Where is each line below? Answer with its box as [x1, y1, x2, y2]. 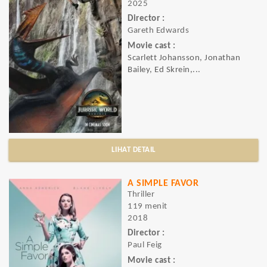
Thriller [128, 190, 154, 199]
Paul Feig [128, 241, 162, 250]
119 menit [128, 202, 167, 211]
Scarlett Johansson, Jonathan [128, 53, 240, 63]
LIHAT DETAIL [111, 146, 156, 154]
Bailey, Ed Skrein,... [128, 65, 201, 74]
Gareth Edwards [128, 26, 189, 36]
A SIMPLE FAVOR [128, 179, 198, 188]
